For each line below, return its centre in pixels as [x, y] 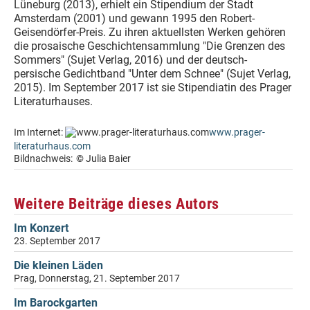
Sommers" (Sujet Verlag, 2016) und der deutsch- [130, 60]
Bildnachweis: [43, 159]
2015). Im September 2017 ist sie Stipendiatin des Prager [153, 88]
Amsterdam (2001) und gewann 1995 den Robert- [134, 18]
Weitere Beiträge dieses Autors [117, 203]
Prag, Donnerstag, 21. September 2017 [97, 279]
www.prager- [237, 133]
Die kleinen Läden [58, 265]
